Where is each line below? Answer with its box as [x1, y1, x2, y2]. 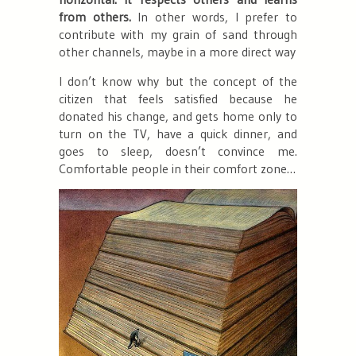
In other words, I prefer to [130, 8, 298, 25]
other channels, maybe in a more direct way [59, 43, 296, 60]
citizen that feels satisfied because [59, 90, 284, 106]
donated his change [59, 107, 165, 124]
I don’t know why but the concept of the [59, 72, 297, 89]
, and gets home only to [164, 107, 298, 124]
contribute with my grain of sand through [59, 25, 297, 42]
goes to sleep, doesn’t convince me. [59, 142, 297, 159]
